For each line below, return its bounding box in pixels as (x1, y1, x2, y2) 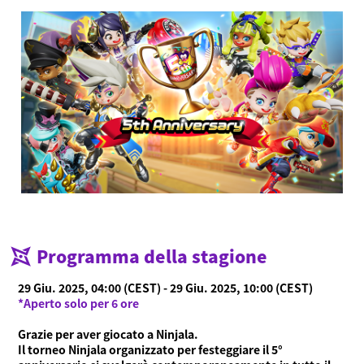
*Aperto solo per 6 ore (18, 294, 140, 311)
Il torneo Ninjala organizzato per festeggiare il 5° (18, 340, 284, 357)
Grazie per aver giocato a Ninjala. (18, 325, 199, 342)
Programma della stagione (36, 243, 267, 268)
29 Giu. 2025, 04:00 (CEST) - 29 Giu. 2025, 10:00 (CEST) (18, 279, 314, 296)
